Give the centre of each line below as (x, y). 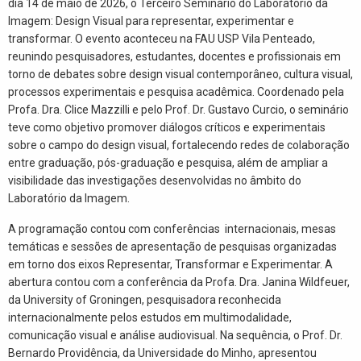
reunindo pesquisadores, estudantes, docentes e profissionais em (174, 56)
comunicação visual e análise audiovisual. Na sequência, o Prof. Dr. (175, 335)
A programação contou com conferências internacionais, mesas (172, 228)
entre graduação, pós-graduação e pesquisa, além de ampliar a (168, 162)
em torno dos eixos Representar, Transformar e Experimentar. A (170, 264)
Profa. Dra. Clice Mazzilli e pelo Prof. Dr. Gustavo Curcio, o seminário (178, 109)
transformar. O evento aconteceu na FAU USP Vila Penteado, (162, 38)
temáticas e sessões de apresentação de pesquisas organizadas (172, 246)
